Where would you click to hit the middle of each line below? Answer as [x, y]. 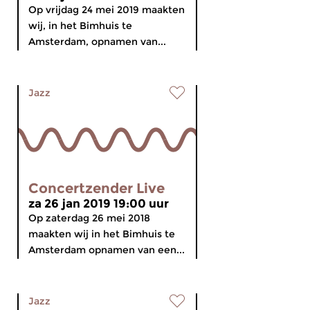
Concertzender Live [97, 188]
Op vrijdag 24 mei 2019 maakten [107, 10]
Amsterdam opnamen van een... [107, 250]
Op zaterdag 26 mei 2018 [89, 218]
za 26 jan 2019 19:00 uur [99, 203]
